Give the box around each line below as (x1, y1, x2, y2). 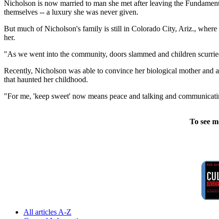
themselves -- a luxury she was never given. (4, 8, 138, 17)
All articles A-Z (23, 208, 71, 217)
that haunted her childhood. (4, 75, 88, 84)
